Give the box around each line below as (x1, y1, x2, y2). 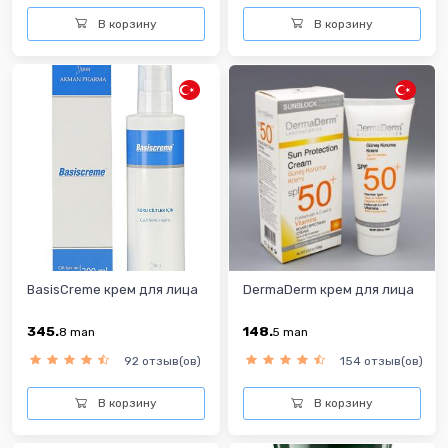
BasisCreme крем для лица (27, 281, 198, 297)
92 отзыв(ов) (124, 353, 201, 368)
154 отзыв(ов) (340, 353, 423, 368)
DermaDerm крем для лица (243, 281, 414, 297)
